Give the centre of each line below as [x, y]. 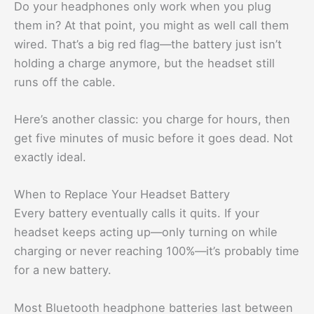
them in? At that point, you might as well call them [151, 25]
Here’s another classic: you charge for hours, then [152, 120]
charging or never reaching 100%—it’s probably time [157, 251]
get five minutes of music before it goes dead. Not [153, 138]
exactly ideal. [50, 157]
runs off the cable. [65, 82]
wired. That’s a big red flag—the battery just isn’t [148, 44]
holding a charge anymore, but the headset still [144, 63]
